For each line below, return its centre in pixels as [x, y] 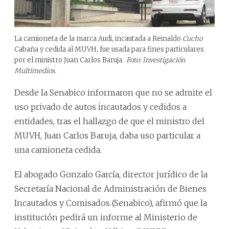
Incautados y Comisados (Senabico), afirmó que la [111, 203]
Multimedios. [35, 71]
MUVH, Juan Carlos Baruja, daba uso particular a [107, 135]
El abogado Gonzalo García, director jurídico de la [111, 174]
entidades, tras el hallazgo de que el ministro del [109, 121]
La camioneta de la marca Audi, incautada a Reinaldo [98, 38]
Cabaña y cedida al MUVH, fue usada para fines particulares [109, 49]
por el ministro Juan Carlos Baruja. [69, 60]
